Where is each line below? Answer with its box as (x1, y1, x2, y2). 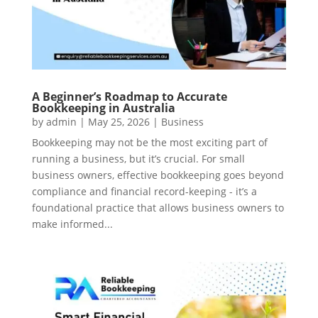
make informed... (31, 216, 113, 231)
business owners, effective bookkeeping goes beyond (31, 168, 284, 182)
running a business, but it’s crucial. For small (31, 151, 245, 165)
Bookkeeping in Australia (31, 99, 175, 116)
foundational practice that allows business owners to (31, 200, 284, 214)
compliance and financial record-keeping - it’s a (31, 184, 257, 198)
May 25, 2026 (87, 114, 150, 128)
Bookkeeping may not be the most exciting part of (31, 135, 268, 149)
